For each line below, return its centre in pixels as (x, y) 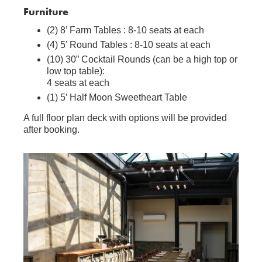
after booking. (51, 129)
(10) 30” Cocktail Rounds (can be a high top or (142, 59)
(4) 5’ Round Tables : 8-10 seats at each (129, 44)
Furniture (46, 11)
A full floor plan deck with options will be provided (125, 118)
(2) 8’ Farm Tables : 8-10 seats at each (125, 30)
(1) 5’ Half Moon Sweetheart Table (117, 97)
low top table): (76, 71)
